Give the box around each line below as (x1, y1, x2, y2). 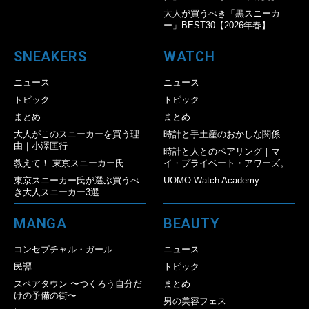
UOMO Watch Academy (163, 175, 259, 186)
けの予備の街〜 (14, 290, 77, 301)
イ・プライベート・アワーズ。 (163, 157, 289, 168)
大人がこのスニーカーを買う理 (14, 128, 139, 139)
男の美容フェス (163, 295, 226, 306)
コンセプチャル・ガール (14, 243, 112, 255)
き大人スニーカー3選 (14, 186, 99, 197)
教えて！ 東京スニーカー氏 (14, 157, 124, 168)
